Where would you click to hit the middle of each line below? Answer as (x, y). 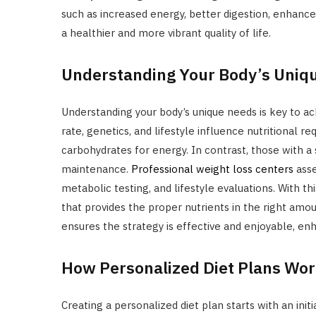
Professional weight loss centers (212, 169)
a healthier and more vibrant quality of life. (166, 33)
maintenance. (96, 169)
